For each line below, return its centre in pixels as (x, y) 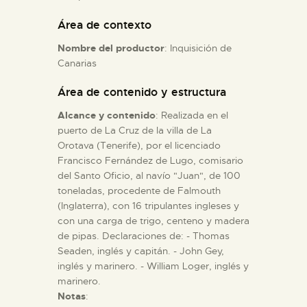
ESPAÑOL (111, 34)
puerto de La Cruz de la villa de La (135, 130)
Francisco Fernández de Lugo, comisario (150, 160)
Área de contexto (105, 25)
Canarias (77, 63)
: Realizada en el (192, 115)
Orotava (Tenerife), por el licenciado (139, 145)
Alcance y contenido (107, 115)
